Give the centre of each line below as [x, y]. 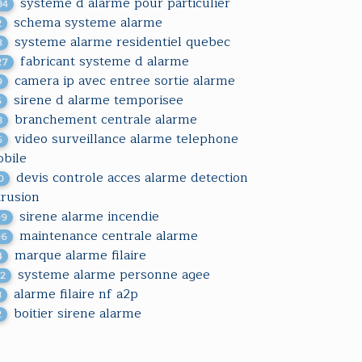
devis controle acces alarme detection [133, 178]
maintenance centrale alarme [109, 236]
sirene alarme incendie [90, 217]
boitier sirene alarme [78, 314]
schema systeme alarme [88, 23]
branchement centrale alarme [106, 120]
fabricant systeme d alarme [105, 61]
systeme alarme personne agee [114, 275]
